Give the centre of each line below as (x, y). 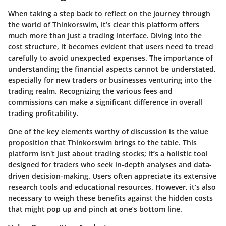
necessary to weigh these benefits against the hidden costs (110, 198)
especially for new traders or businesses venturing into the (110, 80)
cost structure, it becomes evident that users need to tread (111, 47)
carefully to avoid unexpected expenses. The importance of (110, 58)
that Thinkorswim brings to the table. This (123, 143)
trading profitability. (43, 113)
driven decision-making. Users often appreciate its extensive (112, 176)
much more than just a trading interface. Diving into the (105, 36)
